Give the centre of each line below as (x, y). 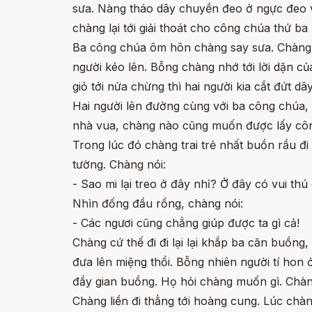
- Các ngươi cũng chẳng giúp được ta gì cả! (186, 223)
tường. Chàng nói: (119, 164)
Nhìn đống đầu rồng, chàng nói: (158, 203)
